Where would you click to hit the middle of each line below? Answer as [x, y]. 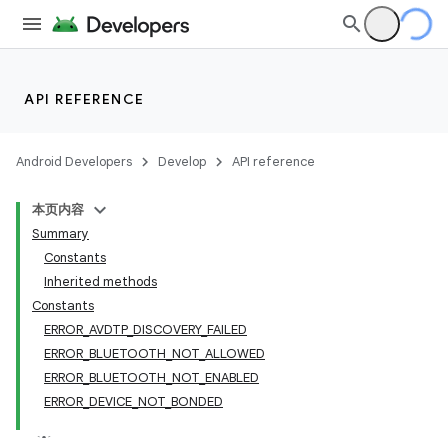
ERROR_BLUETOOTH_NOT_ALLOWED [154, 353]
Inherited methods [100, 281]
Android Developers [74, 161]
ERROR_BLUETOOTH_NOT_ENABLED [151, 377]
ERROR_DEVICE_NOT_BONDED [133, 401]
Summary [60, 233]
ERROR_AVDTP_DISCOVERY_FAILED [145, 329]
